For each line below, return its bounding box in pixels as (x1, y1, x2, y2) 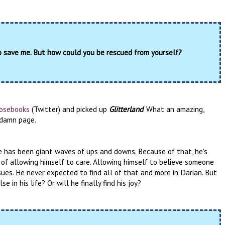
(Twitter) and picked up (30, 103, 109, 114)
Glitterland (109, 103, 143, 114)
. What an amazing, (143, 103, 204, 114)
